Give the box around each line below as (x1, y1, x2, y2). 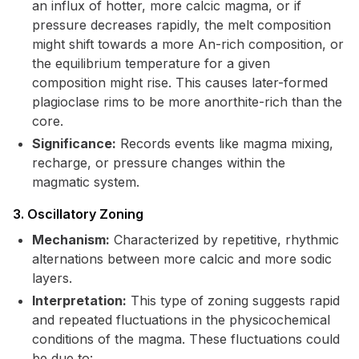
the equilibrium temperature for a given (32, 55, 270, 71)
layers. (32, 270, 72, 286)
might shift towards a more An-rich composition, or (32, 36, 344, 52)
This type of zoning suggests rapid (127, 292, 340, 309)
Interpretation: (32, 292, 127, 309)
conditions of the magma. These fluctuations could (32, 331, 340, 347)
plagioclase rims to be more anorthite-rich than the (32, 94, 342, 110)
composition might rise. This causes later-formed (32, 75, 328, 91)
